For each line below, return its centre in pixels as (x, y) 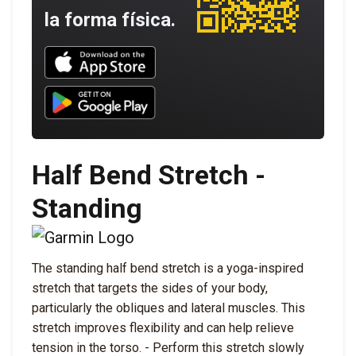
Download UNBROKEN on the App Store (178, 52)
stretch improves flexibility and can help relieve (163, 327)
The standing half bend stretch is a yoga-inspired (168, 268)
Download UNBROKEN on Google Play (172, 93)
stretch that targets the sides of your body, (150, 288)
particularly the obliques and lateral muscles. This (168, 308)
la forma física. (110, 19)
